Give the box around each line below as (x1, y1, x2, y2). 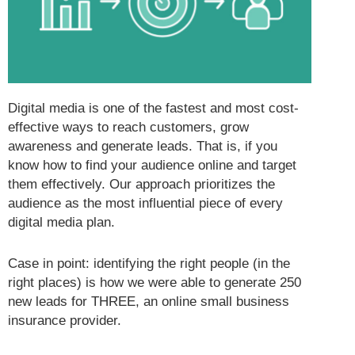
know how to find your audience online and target (8, 158, 296, 174)
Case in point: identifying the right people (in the (8, 255, 290, 271)
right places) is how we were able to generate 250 (8, 274, 301, 290)
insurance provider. (8, 312, 121, 328)
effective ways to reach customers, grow (8, 120, 249, 136)
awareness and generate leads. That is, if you (8, 139, 277, 155)
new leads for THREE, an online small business (8, 293, 289, 309)
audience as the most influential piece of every (8, 196, 283, 212)
